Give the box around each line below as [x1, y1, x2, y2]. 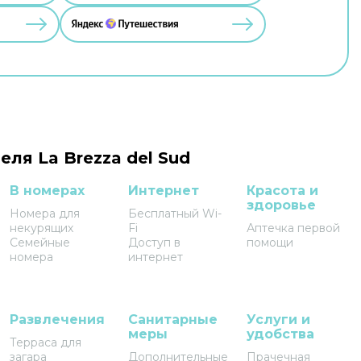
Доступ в [127, 235, 180, 250]
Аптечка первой [246, 221, 340, 235]
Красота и [246, 183, 318, 198]
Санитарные [127, 312, 218, 327]
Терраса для [9, 335, 81, 350]
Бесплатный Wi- [127, 206, 222, 221]
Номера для [9, 206, 80, 221]
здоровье [246, 197, 316, 213]
